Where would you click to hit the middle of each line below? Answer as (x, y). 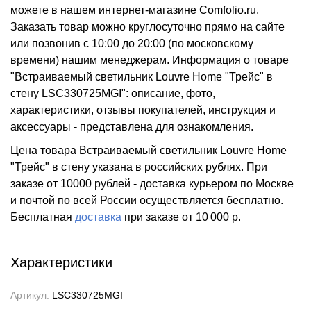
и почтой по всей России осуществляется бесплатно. (147, 200)
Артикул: (31, 295)
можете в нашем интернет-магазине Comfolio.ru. (135, 10)
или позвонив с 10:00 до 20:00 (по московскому (132, 43)
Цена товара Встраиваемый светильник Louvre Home (149, 150)
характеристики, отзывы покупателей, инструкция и (143, 110)
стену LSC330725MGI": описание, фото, (113, 93)
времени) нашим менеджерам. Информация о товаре (150, 60)
